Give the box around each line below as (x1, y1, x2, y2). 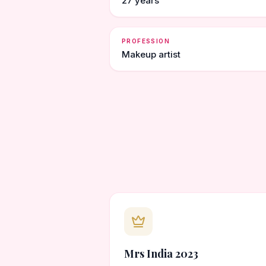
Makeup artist (122, 49, 180, 60)
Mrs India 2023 (124, 246, 198, 261)
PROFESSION (122, 37, 170, 45)
